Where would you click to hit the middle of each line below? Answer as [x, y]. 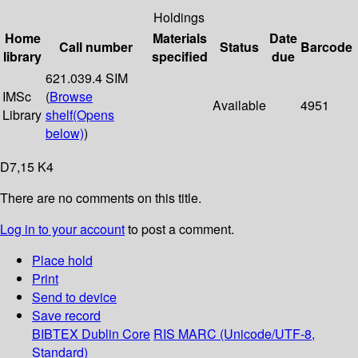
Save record [66, 316]
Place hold [62, 261]
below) [65, 133]
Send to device [74, 297]
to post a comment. [179, 229]
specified [179, 57]
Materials [179, 38]
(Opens [93, 115]
